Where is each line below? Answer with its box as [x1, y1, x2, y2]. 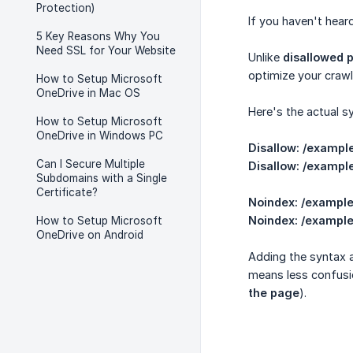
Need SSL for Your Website [36, 44, 176, 57]
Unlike [248, 50, 283, 65]
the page [248, 286, 299, 300]
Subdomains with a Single [36, 172, 167, 184]
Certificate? [36, 186, 98, 199]
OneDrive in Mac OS [36, 87, 140, 99]
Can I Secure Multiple [36, 158, 145, 170]
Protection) [36, 2, 95, 14]
